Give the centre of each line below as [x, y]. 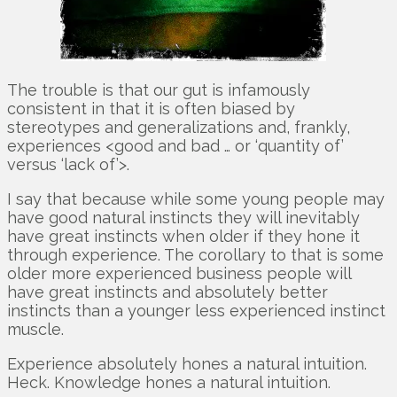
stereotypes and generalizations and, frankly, [179, 128]
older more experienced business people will [179, 274]
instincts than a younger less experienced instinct [196, 311]
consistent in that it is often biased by [151, 109]
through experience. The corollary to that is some [195, 255]
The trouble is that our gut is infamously [159, 90]
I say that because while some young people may [196, 199]
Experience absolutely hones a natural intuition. [187, 364]
